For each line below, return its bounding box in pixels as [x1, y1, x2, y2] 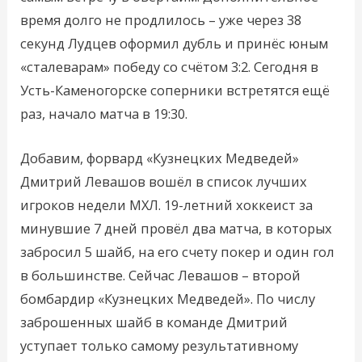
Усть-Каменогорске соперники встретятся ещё [20, 80, 330, 99]
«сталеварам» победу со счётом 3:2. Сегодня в [20, 57, 319, 76]
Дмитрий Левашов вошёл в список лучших [20, 172, 308, 192]
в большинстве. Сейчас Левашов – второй [20, 266, 301, 285]
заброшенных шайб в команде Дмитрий [20, 313, 288, 332]
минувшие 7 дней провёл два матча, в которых [20, 219, 333, 238]
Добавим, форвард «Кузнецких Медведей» [20, 149, 300, 168]
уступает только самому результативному [20, 336, 299, 356]
